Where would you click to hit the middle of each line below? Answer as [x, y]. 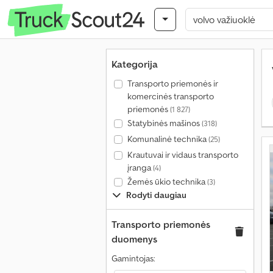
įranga [140, 168]
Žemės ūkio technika [167, 182]
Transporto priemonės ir [172, 83]
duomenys [134, 239]
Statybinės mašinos [164, 123]
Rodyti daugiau [156, 195]
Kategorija [135, 64]
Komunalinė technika [168, 139]
